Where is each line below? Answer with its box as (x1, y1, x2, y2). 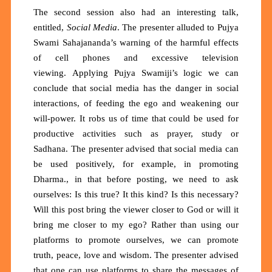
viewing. (33, 68, 73, 78)
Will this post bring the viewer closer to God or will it (33, 205, 239, 215)
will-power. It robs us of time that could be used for (33, 114, 239, 124)
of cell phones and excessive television (33, 53, 239, 63)
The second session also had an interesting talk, (33, 7, 239, 18)
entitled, (33, 22, 67, 33)
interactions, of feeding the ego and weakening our (33, 98, 239, 109)
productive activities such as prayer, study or (33, 129, 239, 139)
